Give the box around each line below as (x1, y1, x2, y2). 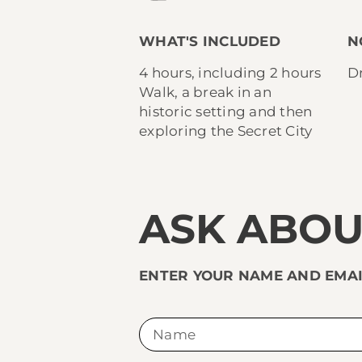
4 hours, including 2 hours (139, 64, 322, 81)
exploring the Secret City (139, 122, 313, 139)
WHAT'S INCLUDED (139, 32, 280, 49)
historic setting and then (139, 103, 313, 120)
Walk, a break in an (139, 83, 271, 100)
